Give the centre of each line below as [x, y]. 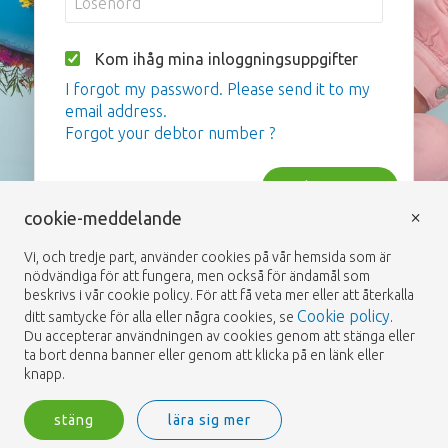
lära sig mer [209, 420]
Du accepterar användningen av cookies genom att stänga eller [219, 336]
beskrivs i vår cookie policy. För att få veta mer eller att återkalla [219, 295]
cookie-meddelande [103, 218]
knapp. [44, 374]
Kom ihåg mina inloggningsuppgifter [226, 59]
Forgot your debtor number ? [170, 133]
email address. [116, 111]
